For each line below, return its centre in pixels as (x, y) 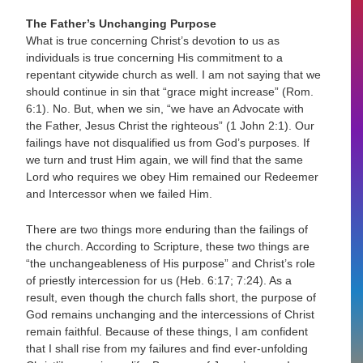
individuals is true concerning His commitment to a (155, 58)
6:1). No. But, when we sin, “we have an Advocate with (165, 109)
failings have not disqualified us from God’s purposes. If (168, 143)
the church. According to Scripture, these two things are (168, 246)
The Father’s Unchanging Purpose (122, 24)
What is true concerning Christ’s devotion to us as (153, 41)
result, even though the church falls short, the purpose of (171, 297)
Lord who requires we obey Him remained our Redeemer (173, 177)
